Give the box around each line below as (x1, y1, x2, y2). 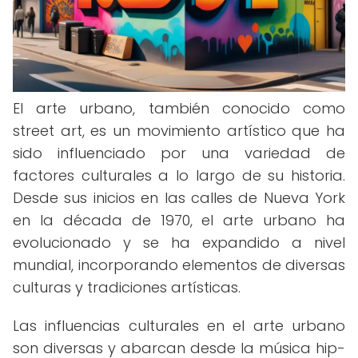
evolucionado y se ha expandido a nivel (13, 233, 345, 253)
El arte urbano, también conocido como (13, 98, 345, 118)
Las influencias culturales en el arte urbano (13, 316, 345, 336)
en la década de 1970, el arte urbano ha (13, 210, 345, 230)
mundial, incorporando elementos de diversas (13, 255, 345, 275)
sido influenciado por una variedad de (13, 143, 345, 163)
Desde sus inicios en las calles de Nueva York (13, 188, 345, 208)
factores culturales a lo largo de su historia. (13, 165, 345, 185)
